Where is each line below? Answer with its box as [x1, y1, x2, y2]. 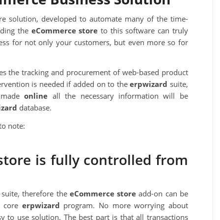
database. [17, 102, 52, 112]
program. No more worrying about [59, 200, 188, 211]
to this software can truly [98, 26, 188, 36]
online [24, 90, 48, 101]
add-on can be [136, 189, 188, 199]
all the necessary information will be [48, 90, 188, 101]
